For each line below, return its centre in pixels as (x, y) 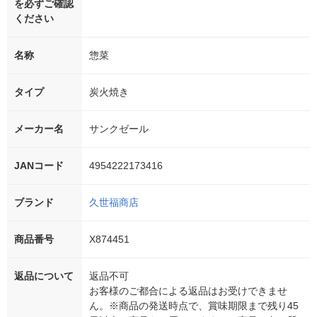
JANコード (39, 165)
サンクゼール (119, 128)
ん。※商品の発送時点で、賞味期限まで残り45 (194, 305)
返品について (44, 276)
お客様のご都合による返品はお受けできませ (188, 290)
